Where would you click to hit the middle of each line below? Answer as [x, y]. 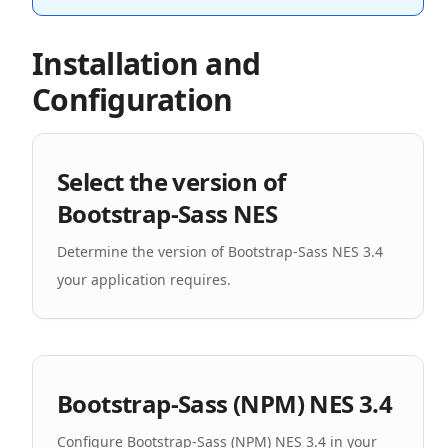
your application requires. [144, 279]
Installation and [146, 63]
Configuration [132, 99]
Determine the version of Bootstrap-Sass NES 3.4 [220, 251]
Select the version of [171, 181]
